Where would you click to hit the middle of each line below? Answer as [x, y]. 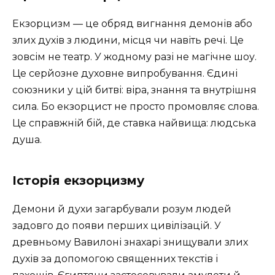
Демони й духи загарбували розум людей [122, 209]
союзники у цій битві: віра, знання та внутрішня [134, 90]
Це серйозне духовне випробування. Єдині [125, 73]
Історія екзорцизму [78, 180]
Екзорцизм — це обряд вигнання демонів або [132, 23]
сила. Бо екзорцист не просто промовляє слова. [136, 106]
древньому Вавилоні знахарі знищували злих [130, 242]
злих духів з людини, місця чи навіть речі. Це [128, 40]
